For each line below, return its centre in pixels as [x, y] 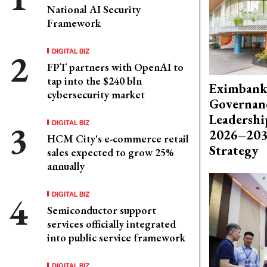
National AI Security [94, 9]
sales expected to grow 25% [110, 152]
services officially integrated [111, 224]
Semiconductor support [102, 210]
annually [66, 166]
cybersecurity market [96, 94]
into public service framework [116, 237]
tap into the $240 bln [94, 81]
